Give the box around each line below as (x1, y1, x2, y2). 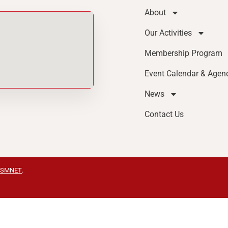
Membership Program (145, 48, 222, 59)
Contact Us (145, 109, 184, 120)
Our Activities (145, 28, 192, 38)
